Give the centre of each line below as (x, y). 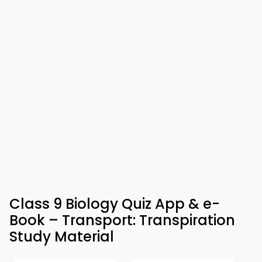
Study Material (62, 237)
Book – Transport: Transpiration (122, 220)
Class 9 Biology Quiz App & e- (115, 204)
